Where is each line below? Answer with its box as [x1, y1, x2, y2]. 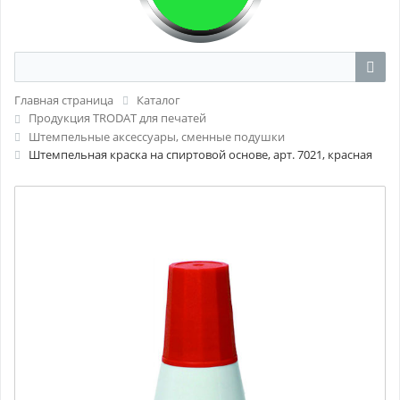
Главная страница [14, 92, 113, 108]
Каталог [137, 92, 180, 108]
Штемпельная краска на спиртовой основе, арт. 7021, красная [29, 146, 372, 162]
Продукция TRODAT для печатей [29, 110, 206, 127]
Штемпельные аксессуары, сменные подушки [29, 128, 285, 145]
